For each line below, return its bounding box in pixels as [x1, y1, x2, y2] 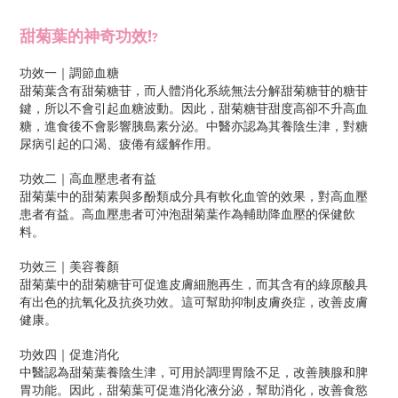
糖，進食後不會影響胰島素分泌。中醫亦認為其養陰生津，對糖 [20, 117, 368, 134]
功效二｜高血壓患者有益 [20, 170, 156, 187]
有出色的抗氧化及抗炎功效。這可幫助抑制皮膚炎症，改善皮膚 [20, 293, 368, 310]
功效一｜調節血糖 [20, 64, 119, 81]
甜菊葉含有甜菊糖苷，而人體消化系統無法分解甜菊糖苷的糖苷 [20, 82, 368, 99]
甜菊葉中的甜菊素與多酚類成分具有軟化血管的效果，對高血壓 [20, 187, 368, 204]
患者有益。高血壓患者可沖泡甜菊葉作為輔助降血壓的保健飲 [20, 205, 355, 222]
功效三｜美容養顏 [20, 258, 119, 275]
